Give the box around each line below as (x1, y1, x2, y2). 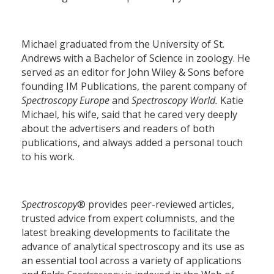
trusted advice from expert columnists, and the (21, 211, 235, 225)
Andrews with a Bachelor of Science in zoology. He (21, 51, 250, 65)
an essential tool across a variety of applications (21, 253, 242, 267)
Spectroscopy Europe (21, 93, 112, 107)
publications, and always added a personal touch (21, 135, 243, 149)
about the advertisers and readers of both (21, 121, 215, 135)
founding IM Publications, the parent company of (21, 79, 247, 93)
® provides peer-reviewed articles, (77, 197, 234, 211)
